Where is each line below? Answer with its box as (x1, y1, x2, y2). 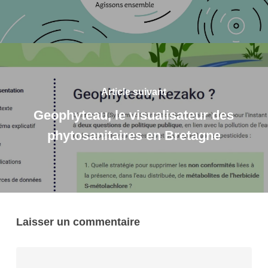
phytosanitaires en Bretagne (47, 128, 221, 143)
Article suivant (101, 87, 167, 97)
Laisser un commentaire (16, 215, 140, 228)
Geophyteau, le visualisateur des (33, 108, 234, 123)
